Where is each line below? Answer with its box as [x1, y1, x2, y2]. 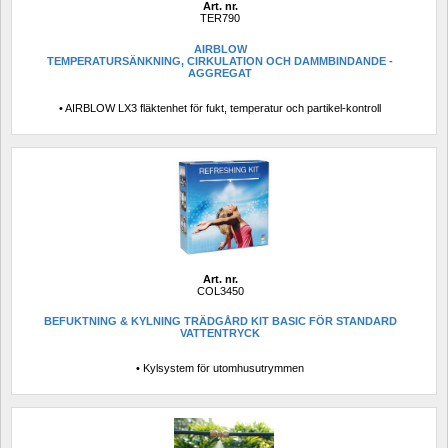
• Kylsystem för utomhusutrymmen [136, 362, 304, 375]
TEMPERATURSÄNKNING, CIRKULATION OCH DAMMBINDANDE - [47, 54, 393, 67]
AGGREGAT [188, 66, 252, 79]
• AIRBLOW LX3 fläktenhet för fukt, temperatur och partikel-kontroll [59, 102, 381, 115]
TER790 [200, 12, 240, 25]
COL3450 [196, 284, 244, 297]
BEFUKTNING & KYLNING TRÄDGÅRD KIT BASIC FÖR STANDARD [43, 314, 397, 327]
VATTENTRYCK [180, 326, 260, 339]
